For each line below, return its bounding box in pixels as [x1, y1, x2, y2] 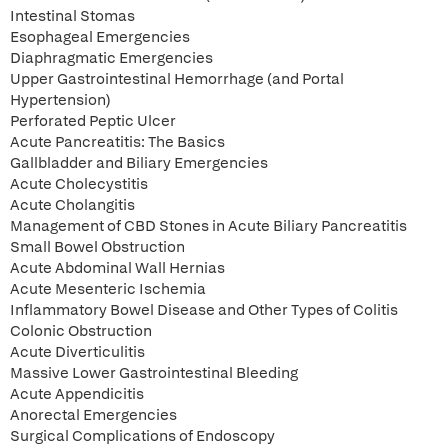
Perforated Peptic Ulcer [10, 111, 176, 131]
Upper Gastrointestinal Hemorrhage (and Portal [10, 69, 344, 89]
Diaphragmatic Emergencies [10, 48, 213, 68]
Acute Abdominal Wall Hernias [10, 258, 225, 278]
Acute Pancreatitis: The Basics [10, 132, 225, 152]
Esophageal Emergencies [10, 27, 190, 47]
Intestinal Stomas [10, 6, 135, 26]
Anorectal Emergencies [10, 405, 177, 425]
